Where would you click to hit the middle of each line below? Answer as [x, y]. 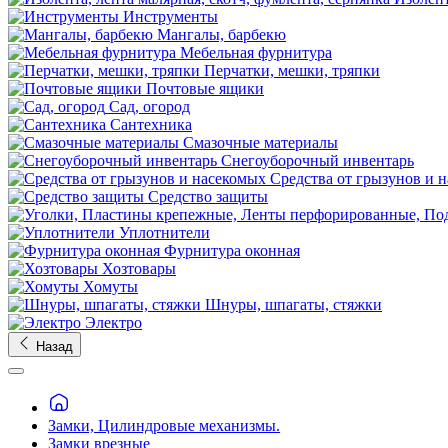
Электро [113, 322]
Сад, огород [149, 106]
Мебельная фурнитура [256, 52]
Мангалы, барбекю [221, 34]
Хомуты [110, 286]
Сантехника [151, 124]
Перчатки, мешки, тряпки [292, 70]
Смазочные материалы [260, 142]
